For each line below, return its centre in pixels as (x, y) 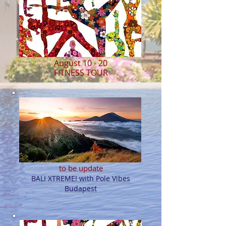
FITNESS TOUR (81, 73)
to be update (81, 168)
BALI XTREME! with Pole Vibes (81, 178)
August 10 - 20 (81, 63)
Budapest (81, 188)
